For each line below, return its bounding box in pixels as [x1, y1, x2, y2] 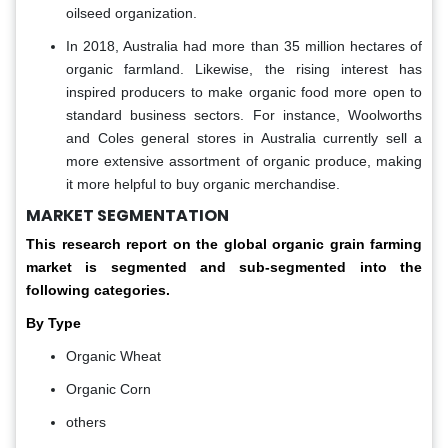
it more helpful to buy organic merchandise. [66, 176, 340, 193]
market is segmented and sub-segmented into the [26, 259, 422, 276]
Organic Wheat [66, 348, 161, 365]
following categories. [26, 282, 170, 299]
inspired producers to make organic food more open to [66, 84, 422, 101]
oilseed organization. [66, 5, 197, 22]
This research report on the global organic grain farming [26, 236, 422, 253]
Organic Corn [66, 381, 151, 398]
